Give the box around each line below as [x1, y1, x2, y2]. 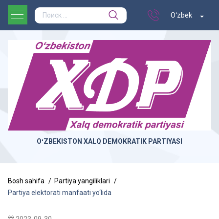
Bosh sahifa [8, 177, 44, 185]
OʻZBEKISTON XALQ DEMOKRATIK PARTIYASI [37, 137, 182, 146]
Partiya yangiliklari [54, 177, 110, 185]
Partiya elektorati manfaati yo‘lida [8, 189, 111, 197]
